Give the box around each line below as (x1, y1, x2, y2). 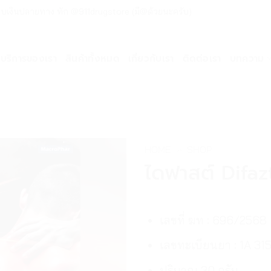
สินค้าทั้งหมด (65, 51, 120, 65)
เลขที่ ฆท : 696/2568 (159, 212, 267, 227)
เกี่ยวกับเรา (128, 51, 174, 65)
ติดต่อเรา (182, 51, 221, 65)
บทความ (229, 51, 264, 65)
